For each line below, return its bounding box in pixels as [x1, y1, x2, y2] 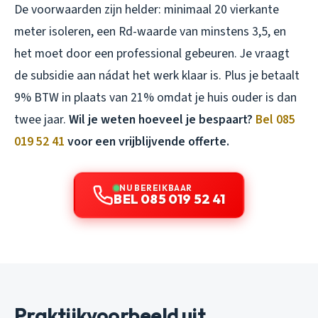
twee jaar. [14, 110, 69, 128]
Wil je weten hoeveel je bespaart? [69, 110, 256, 128]
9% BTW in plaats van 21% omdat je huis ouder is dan [14, 88, 297, 106]
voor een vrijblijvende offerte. [65, 132, 229, 150]
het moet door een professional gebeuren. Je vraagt [14, 44, 290, 62]
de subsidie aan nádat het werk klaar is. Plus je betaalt [14, 66, 300, 84]
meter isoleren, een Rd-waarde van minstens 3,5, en [14, 22, 286, 40]
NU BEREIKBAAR [119, 182, 192, 193]
